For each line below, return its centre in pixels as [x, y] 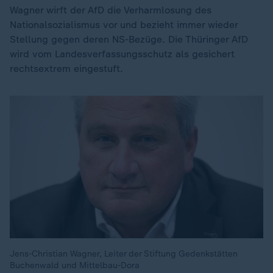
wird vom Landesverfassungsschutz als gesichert [122, 54]
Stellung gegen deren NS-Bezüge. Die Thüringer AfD [129, 39]
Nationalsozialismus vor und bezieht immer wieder [124, 25]
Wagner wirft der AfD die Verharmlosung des [111, 10]
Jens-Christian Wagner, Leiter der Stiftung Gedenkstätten [124, 254]
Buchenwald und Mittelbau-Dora [75, 265]
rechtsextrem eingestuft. [66, 69]
